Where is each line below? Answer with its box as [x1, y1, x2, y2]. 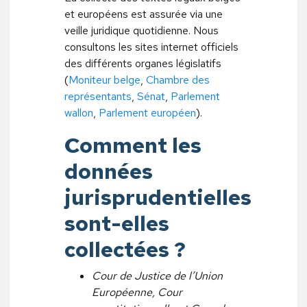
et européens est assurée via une [64, 7, 223, 21]
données [64, 157, 153, 185]
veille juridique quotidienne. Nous [64, 23, 219, 38]
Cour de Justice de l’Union [92, 269, 223, 283]
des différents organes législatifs [64, 56, 221, 71]
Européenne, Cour [92, 285, 182, 299]
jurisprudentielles [64, 183, 251, 211]
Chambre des [146, 73, 210, 87]
